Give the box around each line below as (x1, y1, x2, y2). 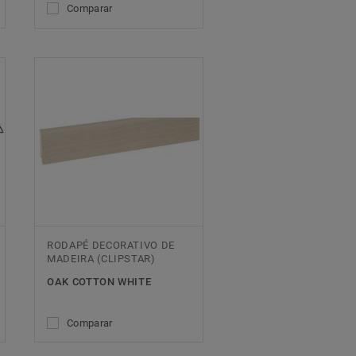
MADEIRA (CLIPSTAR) (47, 252, 156, 265)
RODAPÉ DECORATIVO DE (47, 238, 175, 251)
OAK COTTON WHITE (47, 275, 152, 288)
